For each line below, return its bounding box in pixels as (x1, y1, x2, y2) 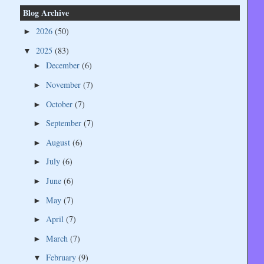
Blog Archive (22, 6, 69, 19)
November (45, 78, 83, 90)
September (45, 117, 84, 129)
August (45, 136, 72, 148)
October (45, 98, 75, 110)
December (45, 60, 82, 71)
